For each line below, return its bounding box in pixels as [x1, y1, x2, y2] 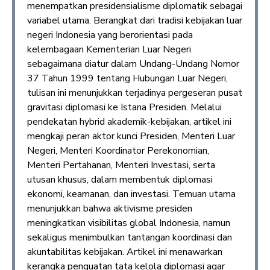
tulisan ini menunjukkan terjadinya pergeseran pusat [27, 86, 242, 99]
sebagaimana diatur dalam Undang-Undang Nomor [27, 57, 239, 71]
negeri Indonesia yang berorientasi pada [27, 28, 193, 42]
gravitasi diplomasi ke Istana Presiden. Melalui [27, 100, 222, 114]
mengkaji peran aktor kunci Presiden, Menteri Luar [27, 129, 235, 143]
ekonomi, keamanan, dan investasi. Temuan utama [27, 187, 236, 201]
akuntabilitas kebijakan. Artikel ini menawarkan [27, 245, 222, 259]
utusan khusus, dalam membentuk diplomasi [27, 172, 213, 186]
